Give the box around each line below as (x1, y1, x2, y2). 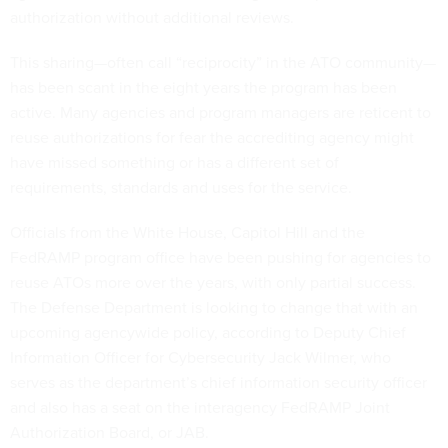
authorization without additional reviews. (10, 5, 294, 29)
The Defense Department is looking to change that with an (10, 295, 418, 319)
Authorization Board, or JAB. (10, 420, 209, 444)
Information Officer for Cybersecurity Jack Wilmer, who (10, 345, 391, 369)
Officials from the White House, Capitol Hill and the (10, 220, 365, 244)
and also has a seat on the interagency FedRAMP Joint (10, 395, 390, 419)
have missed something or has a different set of (10, 150, 339, 174)
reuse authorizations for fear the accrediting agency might (10, 125, 414, 149)
